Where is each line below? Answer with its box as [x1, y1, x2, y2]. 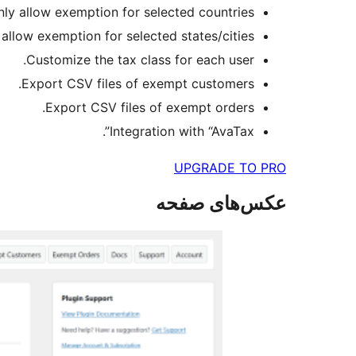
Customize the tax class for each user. [26, 52, 254, 68]
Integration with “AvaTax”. [110, 123, 254, 140]
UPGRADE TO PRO [174, 160, 286, 176]
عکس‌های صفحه [156, 192, 286, 215]
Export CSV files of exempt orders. [45, 99, 254, 116]
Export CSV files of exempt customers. [21, 75, 254, 92]
